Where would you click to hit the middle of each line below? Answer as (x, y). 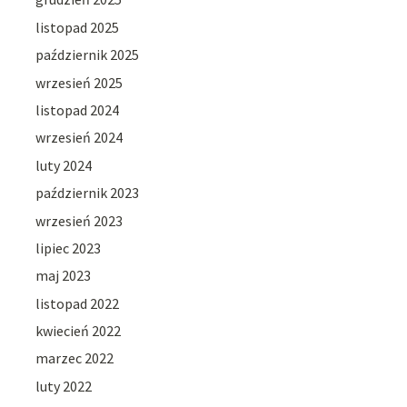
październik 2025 (88, 55)
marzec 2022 (75, 358)
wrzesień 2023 (79, 220)
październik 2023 (88, 193)
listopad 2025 (78, 27)
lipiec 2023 (69, 248)
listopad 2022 (78, 303)
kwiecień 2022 (79, 331)
